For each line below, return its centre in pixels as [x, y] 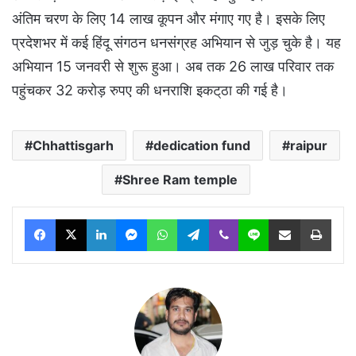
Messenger [174, 218]
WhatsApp [202, 218]
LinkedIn [136, 218]
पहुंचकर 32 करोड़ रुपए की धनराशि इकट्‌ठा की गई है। [150, 90]
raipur [309, 145]
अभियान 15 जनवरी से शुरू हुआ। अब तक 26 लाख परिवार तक [173, 66]
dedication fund [202, 145]
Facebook [79, 218]
